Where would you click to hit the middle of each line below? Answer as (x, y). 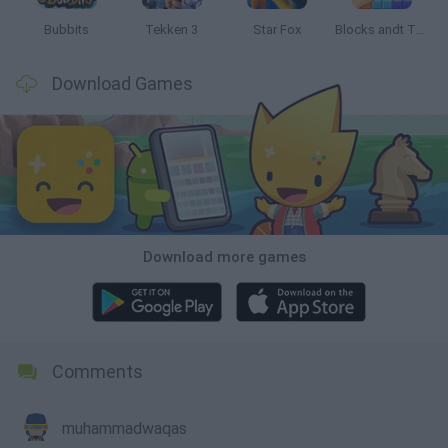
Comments (97, 371)
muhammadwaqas (124, 428)
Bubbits (66, 29)
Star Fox (276, 29)
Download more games (224, 256)
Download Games (122, 83)
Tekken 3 (171, 29)
